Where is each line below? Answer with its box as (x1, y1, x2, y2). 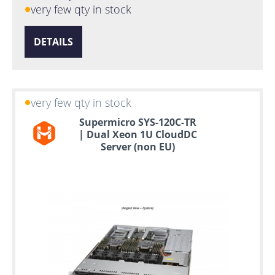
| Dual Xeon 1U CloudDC (78, 127, 197, 141)
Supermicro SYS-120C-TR (79, 115, 196, 129)
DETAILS (34, 34, 73, 48)
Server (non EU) (100, 139, 175, 153)
